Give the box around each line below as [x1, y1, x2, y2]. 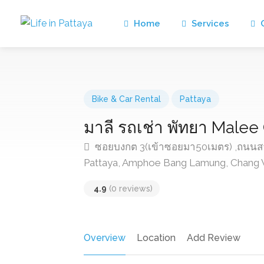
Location [137, 232, 176, 243]
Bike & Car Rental [92, 94, 161, 104]
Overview [84, 232, 126, 243]
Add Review [187, 232, 240, 243]
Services [189, 18, 229, 29]
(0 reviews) [107, 184, 153, 193]
